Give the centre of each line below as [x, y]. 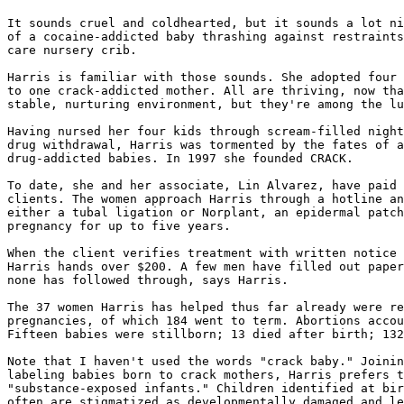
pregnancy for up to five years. [119, 226]
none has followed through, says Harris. [148, 280]
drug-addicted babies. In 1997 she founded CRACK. [180, 158]
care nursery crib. [72, 50]
